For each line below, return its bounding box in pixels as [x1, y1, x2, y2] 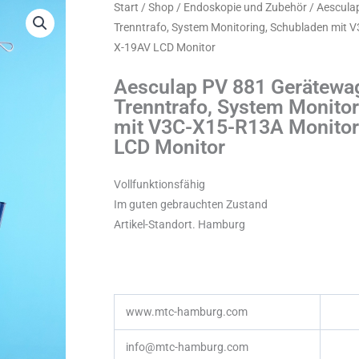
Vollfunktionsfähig [114, 178, 205, 192]
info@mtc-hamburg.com [126, 341, 248, 354]
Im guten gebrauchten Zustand [114, 198, 268, 212]
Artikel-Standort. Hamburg [114, 218, 245, 232]
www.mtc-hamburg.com [126, 305, 248, 319]
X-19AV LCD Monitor [114, 40, 216, 54]
